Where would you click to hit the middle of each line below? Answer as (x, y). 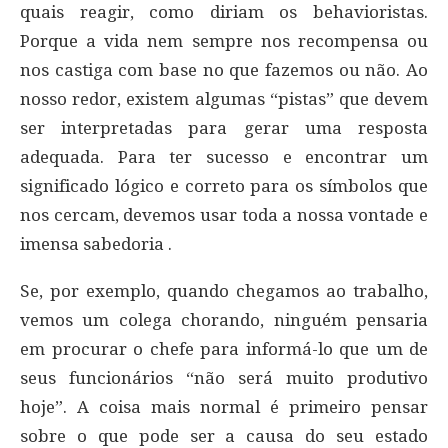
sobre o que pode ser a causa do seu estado (224, 435)
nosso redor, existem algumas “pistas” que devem (224, 98)
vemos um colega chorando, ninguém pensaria (224, 319)
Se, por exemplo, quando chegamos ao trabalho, (224, 290)
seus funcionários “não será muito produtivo (224, 377)
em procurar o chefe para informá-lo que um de (224, 348)
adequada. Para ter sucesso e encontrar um (224, 156)
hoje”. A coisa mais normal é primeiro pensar (224, 406)
